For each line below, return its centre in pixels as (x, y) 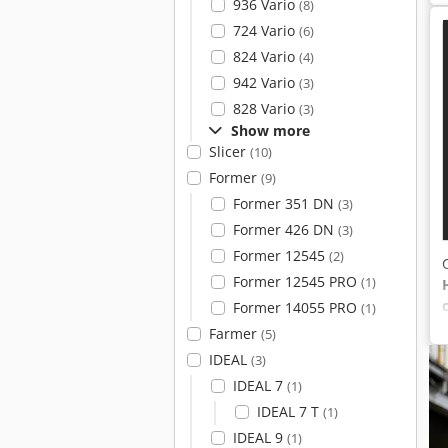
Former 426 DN (285, 229)
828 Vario (265, 108)
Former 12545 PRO (296, 281)
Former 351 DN (285, 203)
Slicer (229, 151)
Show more (270, 130)
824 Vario (265, 56)
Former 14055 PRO (296, 307)
